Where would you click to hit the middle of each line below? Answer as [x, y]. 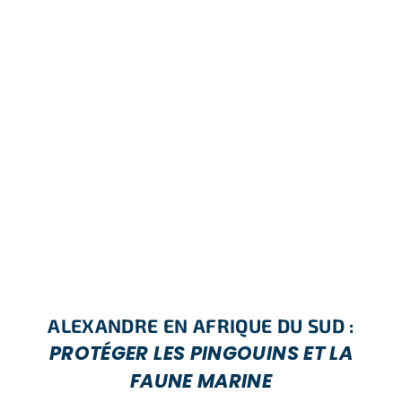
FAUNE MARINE [201, 380]
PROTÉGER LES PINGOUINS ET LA [201, 353]
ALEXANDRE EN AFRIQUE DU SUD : [201, 325]
